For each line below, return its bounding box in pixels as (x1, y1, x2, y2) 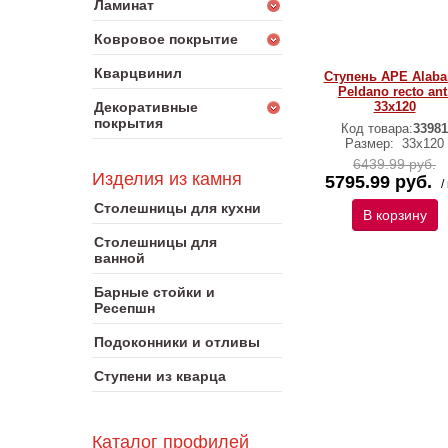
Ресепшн (94, 300, 155, 316)
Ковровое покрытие (94, 31, 238, 47)
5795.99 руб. (324, 172, 432, 192)
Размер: (345, 136, 398, 151)
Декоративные (94, 99, 198, 115)
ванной (94, 250, 145, 266)
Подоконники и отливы (94, 334, 260, 350)
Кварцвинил (94, 65, 182, 81)
